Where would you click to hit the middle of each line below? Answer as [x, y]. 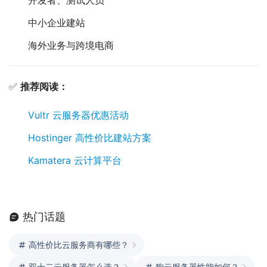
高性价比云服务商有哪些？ [79, 245]
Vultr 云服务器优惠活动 [78, 115]
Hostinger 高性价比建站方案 [90, 138]
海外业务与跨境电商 [71, 46]
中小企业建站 [57, 23]
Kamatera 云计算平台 [75, 161]
